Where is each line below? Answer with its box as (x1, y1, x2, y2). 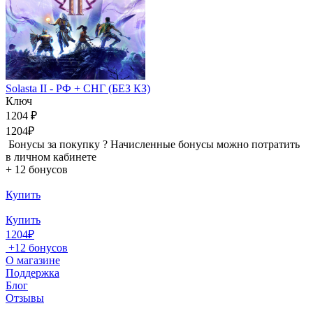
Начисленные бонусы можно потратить (110, 138, 300, 150)
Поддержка (6, 266, 59, 279)
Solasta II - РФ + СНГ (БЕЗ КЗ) (6, 82, 150, 94)
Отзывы (6, 291, 44, 304)
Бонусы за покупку (6, 138, 103, 150)
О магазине (6, 254, 60, 266)
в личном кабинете (6, 150, 96, 163)
